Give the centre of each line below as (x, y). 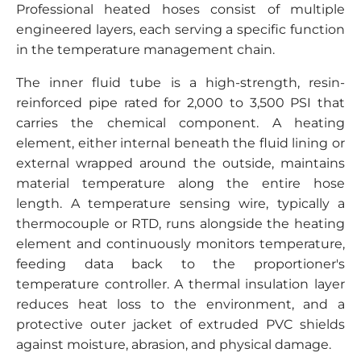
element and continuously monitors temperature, (180, 243)
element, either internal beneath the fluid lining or (180, 143)
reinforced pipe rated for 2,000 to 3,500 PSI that (180, 102)
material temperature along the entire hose (180, 183)
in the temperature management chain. (145, 49)
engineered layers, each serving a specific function (180, 29)
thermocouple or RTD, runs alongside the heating (180, 223)
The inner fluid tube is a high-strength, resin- (180, 82)
